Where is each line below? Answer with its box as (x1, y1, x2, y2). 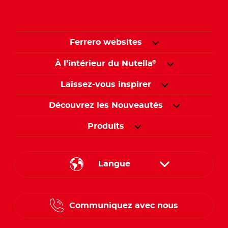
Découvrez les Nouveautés (48, 101, 163, 110)
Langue (98, 160, 130, 168)
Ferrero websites (69, 38, 142, 47)
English (99, 187, 129, 195)
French (99, 211, 129, 220)
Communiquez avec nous (69, 202, 178, 210)
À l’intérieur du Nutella (54, 60, 153, 68)
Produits (87, 122, 124, 131)
